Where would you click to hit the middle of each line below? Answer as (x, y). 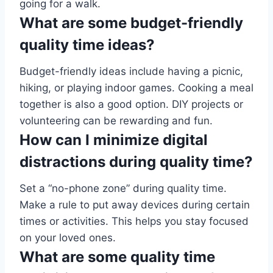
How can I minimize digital (114, 140)
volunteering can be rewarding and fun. (116, 121)
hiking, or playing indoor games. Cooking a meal (136, 88)
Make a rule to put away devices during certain (135, 205)
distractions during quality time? (136, 162)
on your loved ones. (68, 238)
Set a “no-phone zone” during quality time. (123, 189)
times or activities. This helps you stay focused (134, 222)
